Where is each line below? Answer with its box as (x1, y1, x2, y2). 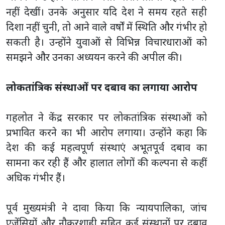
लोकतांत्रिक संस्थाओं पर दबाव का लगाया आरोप (6, 80, 197, 94)
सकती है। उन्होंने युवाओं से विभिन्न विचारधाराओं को (6, 35, 207, 49)
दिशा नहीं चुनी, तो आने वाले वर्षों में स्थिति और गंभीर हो (6, 20, 207, 34)
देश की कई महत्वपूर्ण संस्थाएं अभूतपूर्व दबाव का (6, 140, 207, 154)
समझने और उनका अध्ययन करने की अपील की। (6, 50, 182, 64)
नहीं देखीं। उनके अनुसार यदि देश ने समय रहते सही (6, 5, 207, 19)
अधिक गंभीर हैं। (6, 170, 65, 184)
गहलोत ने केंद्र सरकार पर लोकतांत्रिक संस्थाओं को (6, 110, 207, 124)
